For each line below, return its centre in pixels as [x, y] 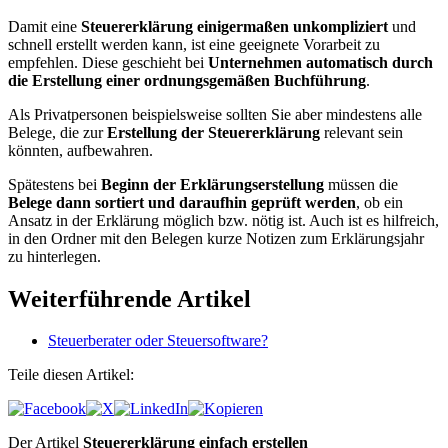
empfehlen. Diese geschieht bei [108, 62]
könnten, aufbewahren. [80, 150]
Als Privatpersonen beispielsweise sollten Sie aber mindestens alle [215, 114]
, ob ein [379, 202]
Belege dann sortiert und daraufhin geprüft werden [182, 202]
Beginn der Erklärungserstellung [212, 184]
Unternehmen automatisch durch [320, 62]
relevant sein [361, 132]
